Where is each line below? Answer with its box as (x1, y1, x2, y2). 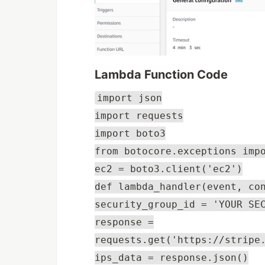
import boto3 (95, 127, 166, 139)
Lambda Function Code (95, 67, 228, 82)
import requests (95, 109, 183, 121)
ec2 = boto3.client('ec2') (95, 163, 243, 174)
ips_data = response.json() (95, 251, 248, 263)
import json (97, 92, 162, 104)
